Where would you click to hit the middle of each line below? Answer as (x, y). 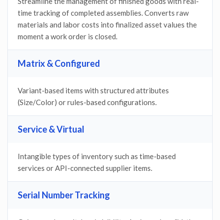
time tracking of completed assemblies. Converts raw (103, 13)
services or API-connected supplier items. (85, 168)
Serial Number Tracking (64, 195)
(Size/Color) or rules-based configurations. (87, 102)
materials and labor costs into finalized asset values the (107, 25)
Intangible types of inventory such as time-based (97, 156)
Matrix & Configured (59, 64)
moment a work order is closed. (68, 37)
